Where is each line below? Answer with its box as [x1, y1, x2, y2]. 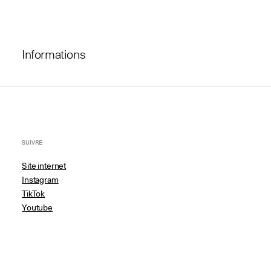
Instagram [22, 174, 59, 185]
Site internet [22, 160, 67, 171]
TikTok [22, 188, 45, 199]
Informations [22, 45, 86, 62]
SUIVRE [22, 138, 42, 147]
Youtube [22, 202, 53, 213]
